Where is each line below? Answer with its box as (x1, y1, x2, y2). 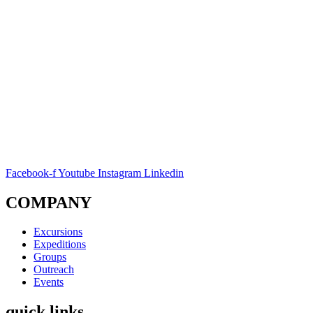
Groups (34, 251, 66, 263)
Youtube (58, 166, 95, 179)
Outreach (34, 263, 74, 276)
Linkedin (144, 166, 184, 179)
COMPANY (6, 193, 92, 212)
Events (34, 276, 64, 289)
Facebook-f (6, 166, 56, 179)
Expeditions (34, 238, 86, 251)
